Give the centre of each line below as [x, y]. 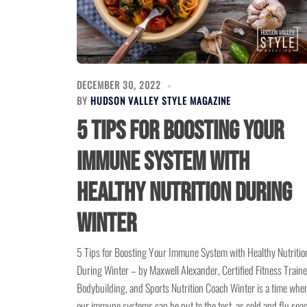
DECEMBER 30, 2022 [119, 85]
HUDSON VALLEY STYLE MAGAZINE [161, 101]
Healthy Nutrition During [184, 193]
